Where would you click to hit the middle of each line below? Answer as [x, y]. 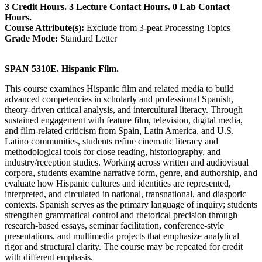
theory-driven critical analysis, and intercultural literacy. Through [124, 109]
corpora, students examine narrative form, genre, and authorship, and [131, 173]
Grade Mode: [31, 38]
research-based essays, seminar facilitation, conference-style [114, 225]
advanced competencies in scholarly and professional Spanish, [119, 99]
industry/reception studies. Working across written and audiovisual [127, 162]
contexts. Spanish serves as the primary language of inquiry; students [131, 204]
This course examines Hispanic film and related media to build [119, 88]
